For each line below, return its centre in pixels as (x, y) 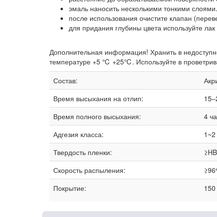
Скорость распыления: (89, 170)
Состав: (65, 81)
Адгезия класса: (78, 134)
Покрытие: (70, 188)
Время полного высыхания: (97, 116)
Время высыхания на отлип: (98, 99)
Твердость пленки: (83, 152)
